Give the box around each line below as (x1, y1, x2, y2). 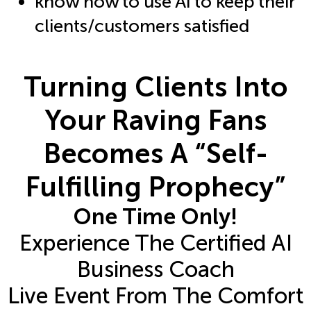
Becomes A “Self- (43, 136, 268, 170)
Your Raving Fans (44, 103, 267, 137)
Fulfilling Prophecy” (25, 169, 286, 203)
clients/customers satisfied (35, 15, 249, 37)
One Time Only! (74, 203, 237, 230)
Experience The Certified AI (19, 229, 292, 256)
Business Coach (76, 255, 235, 283)
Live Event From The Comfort (8, 282, 303, 309)
